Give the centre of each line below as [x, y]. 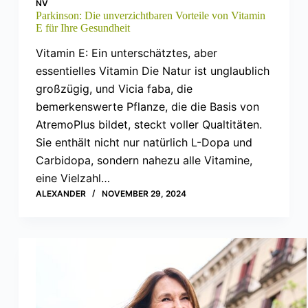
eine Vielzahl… [73, 178]
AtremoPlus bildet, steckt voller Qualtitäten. [148, 125]
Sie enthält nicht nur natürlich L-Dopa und [144, 143]
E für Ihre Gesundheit [82, 27]
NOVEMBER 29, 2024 [144, 194]
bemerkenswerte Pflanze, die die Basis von [147, 107]
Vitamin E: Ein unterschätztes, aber [126, 53]
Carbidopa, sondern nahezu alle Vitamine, [144, 161]
